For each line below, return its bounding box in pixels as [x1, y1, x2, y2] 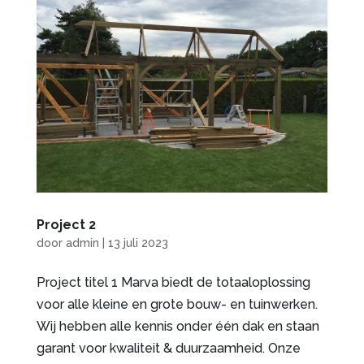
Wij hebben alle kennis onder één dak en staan [36, 318, 319, 335]
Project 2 [36, 217, 96, 233]
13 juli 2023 [107, 236, 168, 250]
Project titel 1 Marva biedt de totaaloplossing [36, 275, 310, 291]
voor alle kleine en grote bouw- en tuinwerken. [36, 297, 318, 313]
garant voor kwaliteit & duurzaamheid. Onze [36, 340, 301, 357]
